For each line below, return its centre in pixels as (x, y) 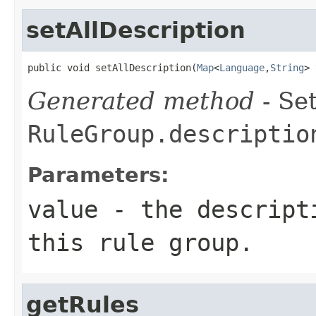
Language (242, 67)
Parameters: (98, 175)
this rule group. (140, 242)
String (287, 67)
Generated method (141, 101)
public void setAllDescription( (112, 67)
